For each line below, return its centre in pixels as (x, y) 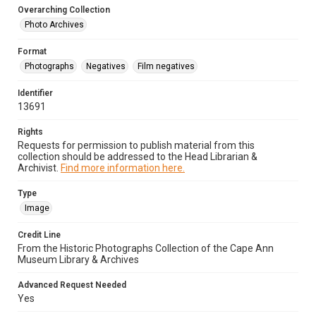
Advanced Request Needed (72, 285)
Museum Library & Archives (78, 260)
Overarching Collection (64, 10)
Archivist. (39, 168)
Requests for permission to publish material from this (136, 145)
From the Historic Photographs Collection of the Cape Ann (146, 248)
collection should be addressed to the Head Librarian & (138, 157)
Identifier (35, 93)
